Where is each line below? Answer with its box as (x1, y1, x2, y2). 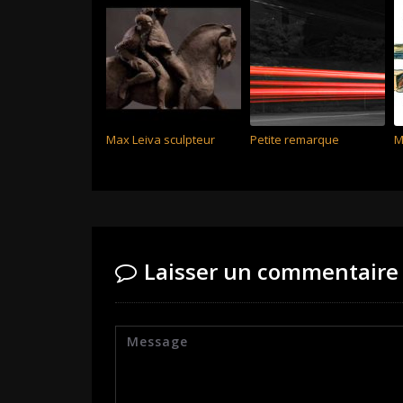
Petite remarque (250, 131, 339, 148)
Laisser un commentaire (144, 256, 399, 286)
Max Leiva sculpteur (106, 131, 215, 148)
